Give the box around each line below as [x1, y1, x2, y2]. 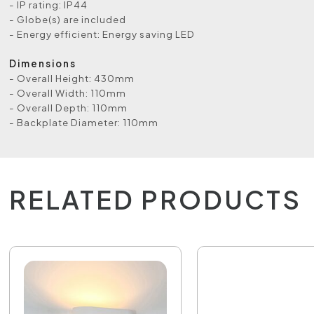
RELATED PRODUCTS [9, 184, 302, 215]
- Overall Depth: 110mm [9, 102, 128, 114]
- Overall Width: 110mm [9, 87, 127, 99]
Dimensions [9, 57, 77, 69]
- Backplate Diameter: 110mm [9, 116, 159, 128]
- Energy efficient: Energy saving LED [9, 28, 196, 40]
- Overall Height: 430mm [9, 72, 135, 84]
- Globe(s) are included [9, 13, 127, 25]
